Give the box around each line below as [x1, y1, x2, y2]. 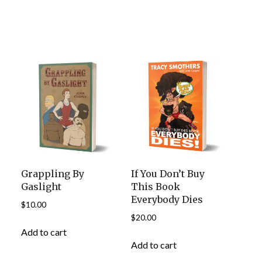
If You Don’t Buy [131, 167, 205, 180]
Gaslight [20, 180, 61, 192]
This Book [131, 180, 181, 192]
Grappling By [20, 167, 84, 180]
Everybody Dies [131, 193, 204, 205]
